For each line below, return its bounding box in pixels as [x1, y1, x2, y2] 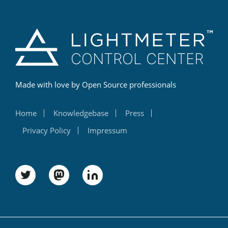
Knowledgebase [53, 108, 108, 119]
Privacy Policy [22, 125, 71, 136]
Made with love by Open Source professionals [15, 79, 176, 90]
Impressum [88, 125, 127, 136]
